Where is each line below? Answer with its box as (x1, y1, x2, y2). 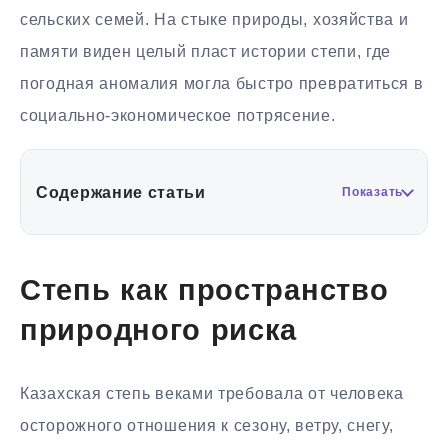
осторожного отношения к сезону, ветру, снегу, (20, 417, 394, 435)
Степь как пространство (20, 277, 389, 307)
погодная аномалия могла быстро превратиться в (20, 75, 424, 93)
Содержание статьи (36, 183, 206, 201)
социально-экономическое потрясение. (20, 107, 336, 125)
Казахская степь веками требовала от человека (20, 385, 404, 403)
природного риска (20, 317, 298, 347)
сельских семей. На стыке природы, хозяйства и (20, 11, 409, 29)
